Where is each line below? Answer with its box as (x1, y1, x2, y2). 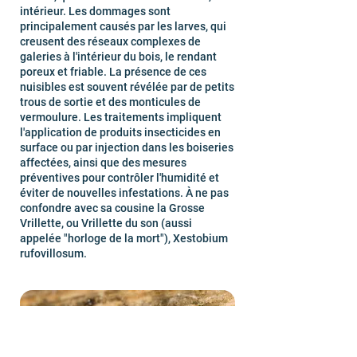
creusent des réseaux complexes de (20, 35, 201, 48)
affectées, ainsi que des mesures (20, 156, 186, 169)
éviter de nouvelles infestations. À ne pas (20, 186, 229, 199)
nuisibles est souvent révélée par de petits (20, 80, 234, 93)
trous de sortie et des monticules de (20, 96, 201, 108)
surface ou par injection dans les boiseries (20, 141, 233, 154)
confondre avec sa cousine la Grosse (20, 202, 205, 214)
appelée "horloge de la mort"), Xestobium (20, 232, 228, 245)
